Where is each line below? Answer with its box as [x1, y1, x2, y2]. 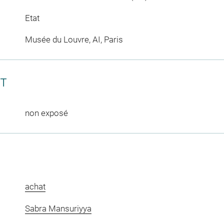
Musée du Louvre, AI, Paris [24, 34, 123, 44]
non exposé [24, 108, 68, 118]
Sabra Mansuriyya [24, 203, 91, 213]
